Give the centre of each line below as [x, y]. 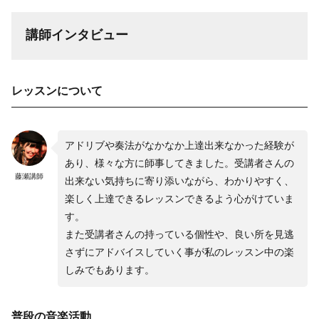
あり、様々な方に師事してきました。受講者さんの [179, 164]
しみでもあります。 [110, 271]
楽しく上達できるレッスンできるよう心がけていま [179, 200]
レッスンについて [57, 91]
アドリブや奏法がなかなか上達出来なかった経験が [179, 146]
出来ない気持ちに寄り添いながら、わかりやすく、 [179, 182]
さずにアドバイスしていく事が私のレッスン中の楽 [179, 253]
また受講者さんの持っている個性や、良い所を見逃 [179, 235]
